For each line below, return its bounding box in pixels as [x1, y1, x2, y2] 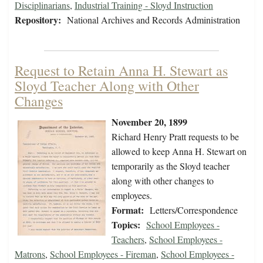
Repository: [15, 13, 61, 27]
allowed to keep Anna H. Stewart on [112, 145, 247, 158]
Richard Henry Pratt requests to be [112, 130, 239, 143]
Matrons [15, 248, 45, 261]
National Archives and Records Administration [67, 14, 240, 26]
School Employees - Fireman [50, 248, 156, 261]
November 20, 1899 [112, 115, 187, 129]
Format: [112, 203, 144, 217]
